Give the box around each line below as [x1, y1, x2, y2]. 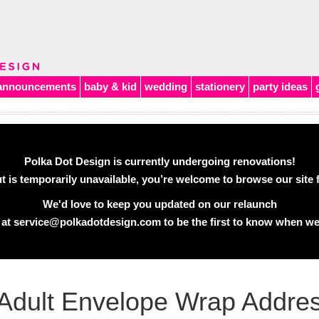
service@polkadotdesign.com [13, 216, 161, 228]
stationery [195, 80, 245, 93]
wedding [145, 80, 187, 93]
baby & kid [84, 80, 137, 93]
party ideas [253, 80, 308, 93]
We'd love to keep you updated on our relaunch [42, 198, 277, 210]
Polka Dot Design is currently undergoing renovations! [23, 155, 296, 167]
